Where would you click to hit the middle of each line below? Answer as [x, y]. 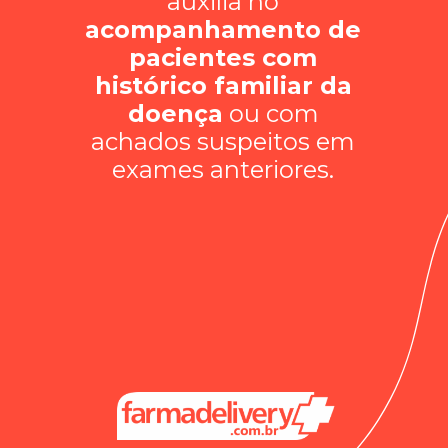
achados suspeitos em [223, 141]
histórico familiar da [223, 85]
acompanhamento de [223, 29]
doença [175, 113]
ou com [270, 113]
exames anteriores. [223, 169]
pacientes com [223, 57]
